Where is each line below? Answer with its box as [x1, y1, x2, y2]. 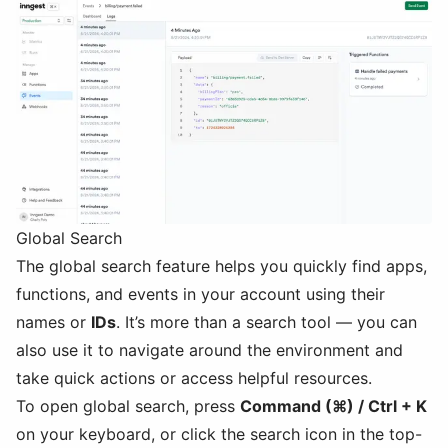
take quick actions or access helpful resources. [16, 368, 372, 389]
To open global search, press [16, 396, 240, 417]
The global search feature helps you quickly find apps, [16, 256, 427, 277]
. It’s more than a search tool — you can [116, 312, 417, 333]
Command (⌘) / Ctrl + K [240, 396, 427, 417]
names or [16, 312, 91, 333]
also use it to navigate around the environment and [16, 340, 403, 361]
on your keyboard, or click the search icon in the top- [16, 424, 422, 445]
